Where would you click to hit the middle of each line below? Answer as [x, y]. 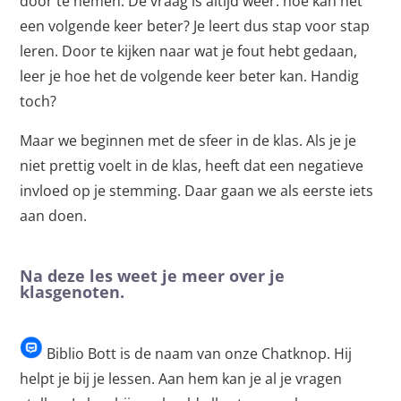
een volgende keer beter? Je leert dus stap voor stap [195, 26]
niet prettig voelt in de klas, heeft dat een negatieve [192, 166]
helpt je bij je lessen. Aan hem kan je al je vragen [181, 379]
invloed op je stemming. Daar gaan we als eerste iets [197, 191]
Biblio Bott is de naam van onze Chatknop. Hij [198, 354]
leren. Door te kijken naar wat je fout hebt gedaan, [189, 51]
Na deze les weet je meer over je [153, 276]
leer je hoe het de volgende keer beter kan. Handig [190, 76]
